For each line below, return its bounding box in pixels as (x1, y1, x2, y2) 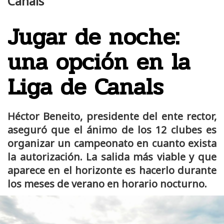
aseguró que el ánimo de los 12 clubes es (7, 122, 216, 136)
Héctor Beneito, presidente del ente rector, (7, 109, 216, 123)
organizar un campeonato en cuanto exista (7, 136, 216, 150)
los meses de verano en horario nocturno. (7, 176, 207, 190)
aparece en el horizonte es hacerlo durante (7, 163, 216, 177)
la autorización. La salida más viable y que (7, 149, 216, 163)
